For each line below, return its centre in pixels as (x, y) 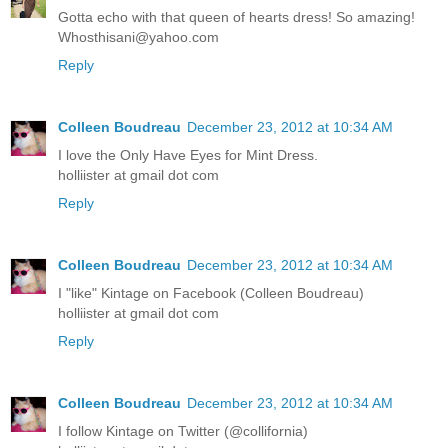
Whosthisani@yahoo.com (138, 37)
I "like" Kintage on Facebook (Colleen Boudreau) (211, 293)
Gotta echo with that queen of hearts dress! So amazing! (236, 17)
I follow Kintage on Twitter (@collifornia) (183, 431)
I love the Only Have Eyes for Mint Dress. (188, 155)
